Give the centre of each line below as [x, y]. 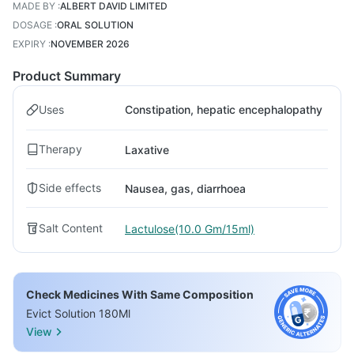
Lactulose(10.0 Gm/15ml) [190, 228]
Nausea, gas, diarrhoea [185, 188]
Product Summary [67, 76]
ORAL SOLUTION [95, 25]
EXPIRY [29, 44]
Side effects [70, 188]
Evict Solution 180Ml [78, 313]
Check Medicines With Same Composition [140, 294]
